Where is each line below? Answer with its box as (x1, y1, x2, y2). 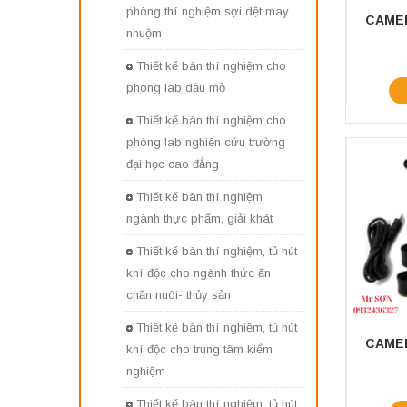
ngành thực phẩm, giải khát (126, 212, 273, 226)
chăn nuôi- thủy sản (126, 288, 231, 303)
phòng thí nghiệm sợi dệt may (126, 5, 289, 19)
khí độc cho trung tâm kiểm (126, 342, 273, 357)
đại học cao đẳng (126, 157, 219, 172)
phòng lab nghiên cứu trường (126, 135, 285, 150)
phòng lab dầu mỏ (126, 81, 225, 95)
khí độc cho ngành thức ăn (126, 266, 271, 281)
